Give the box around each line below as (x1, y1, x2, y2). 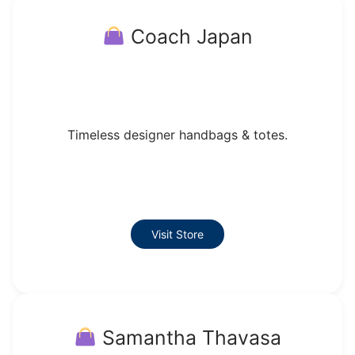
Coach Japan (124, 24, 253, 48)
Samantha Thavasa (96, 325, 281, 349)
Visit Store (151, 227, 204, 241)
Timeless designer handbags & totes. (67, 126, 288, 143)
